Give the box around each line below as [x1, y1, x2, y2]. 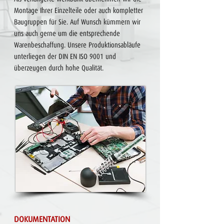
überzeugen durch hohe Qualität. [14, 64, 103, 72]
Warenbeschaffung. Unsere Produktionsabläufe [14, 41, 140, 49]
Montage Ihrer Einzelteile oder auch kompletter [14, 6, 143, 14]
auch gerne [25, 29, 58, 37]
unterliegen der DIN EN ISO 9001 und [14, 52, 116, 60]
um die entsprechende [58, 29, 120, 37]
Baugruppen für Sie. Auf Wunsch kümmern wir [14, 18, 140, 26]
